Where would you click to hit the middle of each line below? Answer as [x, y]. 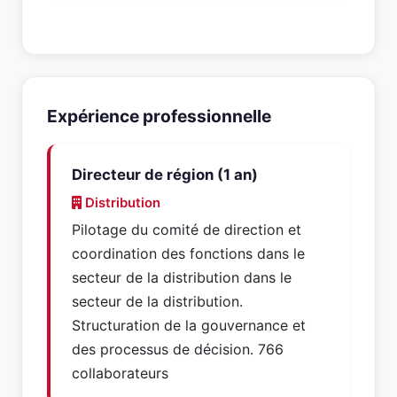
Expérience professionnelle [159, 116]
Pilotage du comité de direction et [187, 230]
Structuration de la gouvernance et [189, 325]
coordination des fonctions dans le [188, 253]
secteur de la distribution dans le [182, 277]
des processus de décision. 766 [178, 349]
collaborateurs [120, 373]
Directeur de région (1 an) [165, 175]
